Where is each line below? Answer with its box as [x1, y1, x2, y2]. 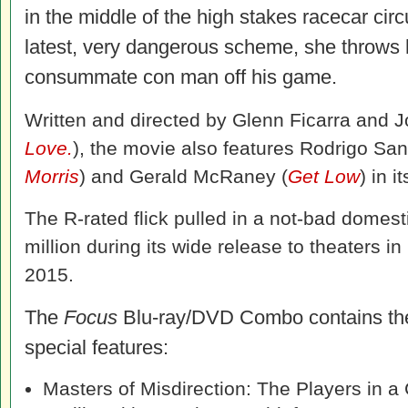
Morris [25, 166, 79, 187]
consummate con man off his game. [25, 66, 337, 88]
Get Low [288, 166, 360, 187]
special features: [25, 336, 168, 359]
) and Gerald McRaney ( [79, 166, 288, 187]
